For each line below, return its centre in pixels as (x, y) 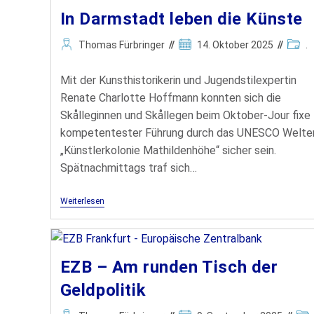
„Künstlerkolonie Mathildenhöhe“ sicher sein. (168, 150)
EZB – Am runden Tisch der (169, 267)
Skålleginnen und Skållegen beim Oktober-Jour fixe (185, 115)
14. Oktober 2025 (235, 45)
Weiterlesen (82, 201)
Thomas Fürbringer (121, 45)
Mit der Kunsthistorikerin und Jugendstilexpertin (178, 80)
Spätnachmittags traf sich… (128, 168)
